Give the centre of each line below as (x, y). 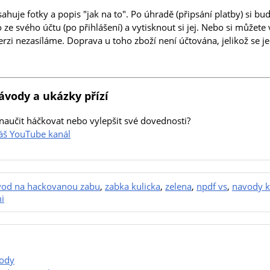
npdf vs (212, 187)
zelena (178, 187)
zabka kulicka (133, 187)
